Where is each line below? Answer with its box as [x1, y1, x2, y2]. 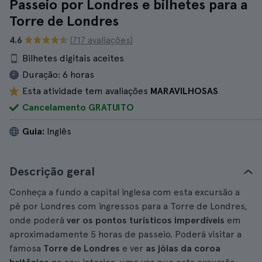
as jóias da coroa [146, 243, 220, 254]
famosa [9, 243, 41, 254]
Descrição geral [9, 164, 95, 178]
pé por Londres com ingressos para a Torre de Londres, [9, 201, 247, 212]
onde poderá [9, 215, 67, 226]
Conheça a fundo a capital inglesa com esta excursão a [9, 187, 240, 198]
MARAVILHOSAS [150, 85, 218, 96]
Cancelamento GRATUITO [22, 102, 134, 113]
